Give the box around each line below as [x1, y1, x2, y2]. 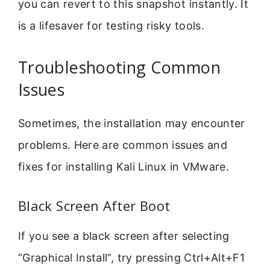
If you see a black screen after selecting [18, 229, 230, 242]
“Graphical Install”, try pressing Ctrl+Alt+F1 [18, 251, 245, 264]
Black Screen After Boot [18, 196, 171, 215]
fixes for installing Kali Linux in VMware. [18, 160, 230, 174]
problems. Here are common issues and [18, 139, 227, 152]
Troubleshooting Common [18, 56, 221, 79]
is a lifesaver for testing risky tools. [18, 19, 205, 32]
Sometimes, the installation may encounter [18, 117, 245, 130]
